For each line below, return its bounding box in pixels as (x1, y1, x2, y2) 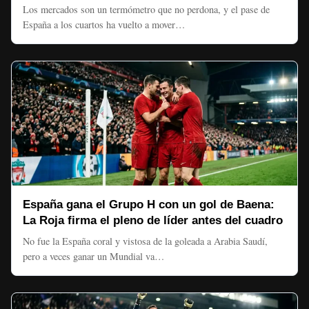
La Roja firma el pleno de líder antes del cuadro (23, 214, 283, 227)
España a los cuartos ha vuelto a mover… (23, 18, 185, 31)
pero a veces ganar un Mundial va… (23, 250, 164, 263)
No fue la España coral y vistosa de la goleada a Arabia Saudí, (23, 235, 268, 248)
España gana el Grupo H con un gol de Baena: (23, 198, 275, 211)
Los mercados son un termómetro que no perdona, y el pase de (23, 3, 270, 16)
